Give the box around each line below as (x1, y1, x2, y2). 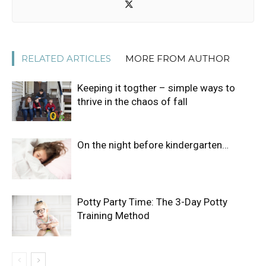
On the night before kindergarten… (77, 139, 229, 151)
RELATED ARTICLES (21, 53, 111, 64)
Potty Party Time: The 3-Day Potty (77, 196, 227, 208)
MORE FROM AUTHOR (125, 53, 230, 64)
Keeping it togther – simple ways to (77, 82, 235, 94)
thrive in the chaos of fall (77, 96, 188, 107)
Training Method (77, 210, 150, 221)
